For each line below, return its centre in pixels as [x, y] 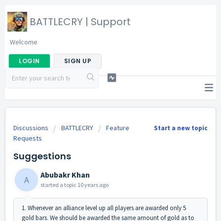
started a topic [59, 185]
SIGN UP [77, 61]
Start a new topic [181, 128]
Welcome [24, 42]
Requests [28, 138]
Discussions [31, 128]
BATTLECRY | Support [80, 22]
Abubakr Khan [65, 175]
